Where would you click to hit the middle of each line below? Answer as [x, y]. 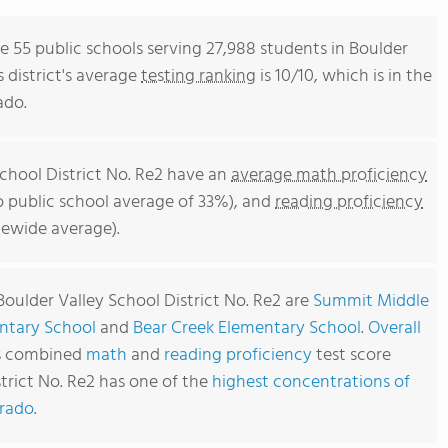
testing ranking [198, 76]
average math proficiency [329, 175]
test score [353, 355]
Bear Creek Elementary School [247, 328]
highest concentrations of [311, 382]
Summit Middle [371, 301]
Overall [394, 328]
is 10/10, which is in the [344, 76]
